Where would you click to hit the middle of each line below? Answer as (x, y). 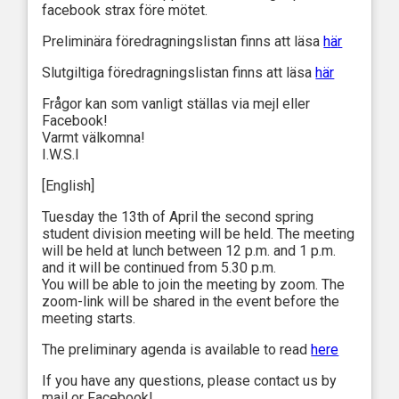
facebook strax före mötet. (125, 11)
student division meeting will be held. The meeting (199, 234)
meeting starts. (89, 319)
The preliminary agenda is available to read (177, 350)
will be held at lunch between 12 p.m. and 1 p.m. (189, 251)
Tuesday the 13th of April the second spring (178, 217)
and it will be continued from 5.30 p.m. (159, 268)
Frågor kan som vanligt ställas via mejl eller (176, 104)
